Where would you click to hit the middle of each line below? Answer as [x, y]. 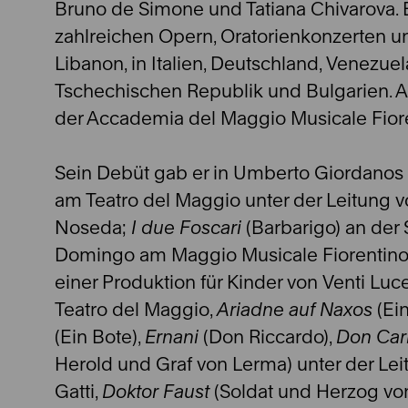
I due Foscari [186, 227]
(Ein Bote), [100, 337]
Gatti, [78, 391]
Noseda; [91, 227]
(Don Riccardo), [267, 337]
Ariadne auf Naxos [295, 309]
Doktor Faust [156, 391]
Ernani [172, 337]
